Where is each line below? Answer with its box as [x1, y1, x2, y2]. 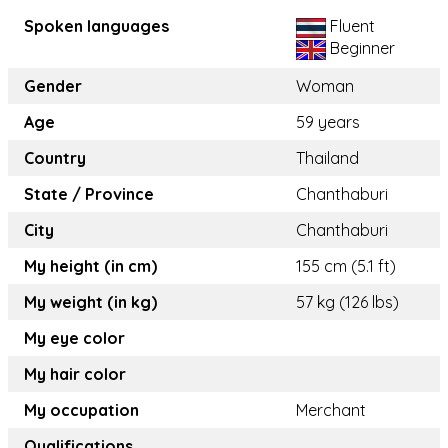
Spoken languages [24, 16, 169, 37]
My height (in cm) [24, 256, 157, 277]
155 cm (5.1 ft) [296, 256, 396, 277]
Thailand [296, 148, 359, 169]
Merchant [296, 400, 366, 421]
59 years [296, 112, 360, 133]
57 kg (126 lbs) [296, 292, 399, 313]
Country [24, 148, 86, 169]
